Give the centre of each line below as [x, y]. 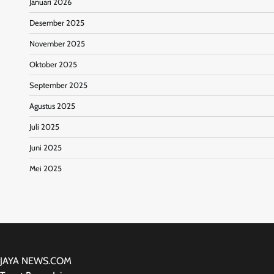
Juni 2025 [46, 147]
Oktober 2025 [53, 64]
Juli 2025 [44, 127]
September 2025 [58, 85]
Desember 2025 [57, 23]
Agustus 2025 [52, 106]
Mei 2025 [46, 168]
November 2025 [57, 43]
